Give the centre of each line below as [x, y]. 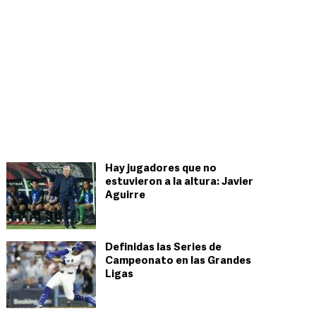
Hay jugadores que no [161, 169]
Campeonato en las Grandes [178, 261]
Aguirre [125, 196]
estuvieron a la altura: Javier [179, 182]
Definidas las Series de [163, 248]
